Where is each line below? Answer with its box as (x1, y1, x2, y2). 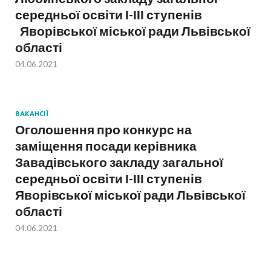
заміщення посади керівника (15, 138, 197, 154)
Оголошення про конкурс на (15, 122, 192, 137)
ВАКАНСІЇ (15, 110, 48, 118)
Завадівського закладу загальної (15, 154, 223, 170)
